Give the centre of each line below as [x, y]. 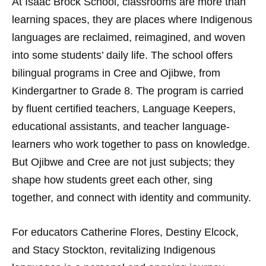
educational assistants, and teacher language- [121, 126]
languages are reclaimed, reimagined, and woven [129, 37]
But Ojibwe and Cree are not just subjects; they [123, 162]
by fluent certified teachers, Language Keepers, [124, 108]
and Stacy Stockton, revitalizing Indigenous [114, 250]
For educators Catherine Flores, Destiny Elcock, [125, 232]
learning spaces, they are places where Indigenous [132, 19]
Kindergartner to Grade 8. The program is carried [128, 91]
